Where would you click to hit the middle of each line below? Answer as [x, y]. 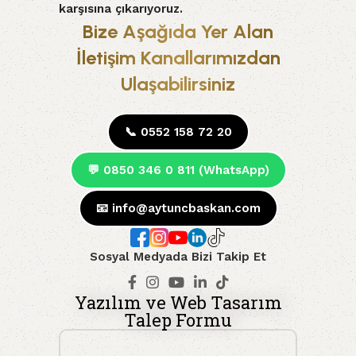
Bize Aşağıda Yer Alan [178, 31]
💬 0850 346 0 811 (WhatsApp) [178, 170]
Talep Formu [178, 319]
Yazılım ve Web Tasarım [178, 302]
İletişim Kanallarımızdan [178, 57]
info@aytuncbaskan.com [186, 208]
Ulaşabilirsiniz [178, 83]
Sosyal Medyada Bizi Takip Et [178, 256]
